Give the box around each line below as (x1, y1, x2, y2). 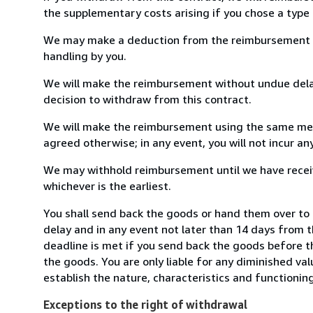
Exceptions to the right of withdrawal (43, 297, 247, 312)
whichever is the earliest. (43, 178, 171, 193)
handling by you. (43, 48, 126, 63)
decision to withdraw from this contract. (43, 92, 252, 106)
